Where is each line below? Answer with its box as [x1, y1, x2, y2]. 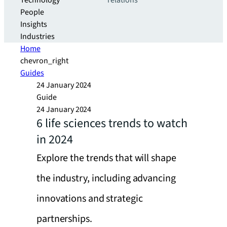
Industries [20, 31, 55, 42]
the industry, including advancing [36, 171, 176, 185]
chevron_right [20, 55, 68, 66]
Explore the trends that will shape [36, 151, 176, 165]
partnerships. [36, 212, 92, 226]
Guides [20, 67, 44, 79]
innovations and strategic [36, 192, 143, 206]
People [20, 7, 44, 18]
